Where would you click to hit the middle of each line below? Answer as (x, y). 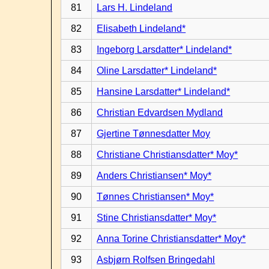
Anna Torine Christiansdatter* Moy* (171, 239)
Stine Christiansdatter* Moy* (157, 218)
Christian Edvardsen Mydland (160, 113)
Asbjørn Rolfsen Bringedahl (156, 260)
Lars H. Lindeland (135, 8)
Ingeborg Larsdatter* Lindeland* (165, 50)
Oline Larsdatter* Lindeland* (157, 71)
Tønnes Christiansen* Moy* (156, 197)
